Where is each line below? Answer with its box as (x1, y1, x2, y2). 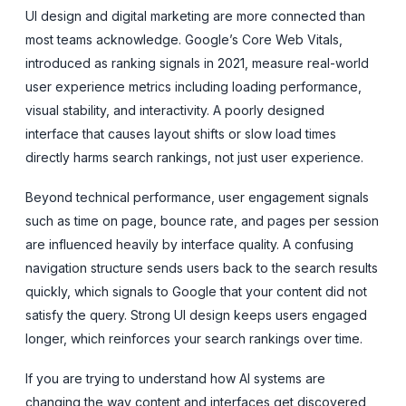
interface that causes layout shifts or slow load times (25, 125, 336, 141)
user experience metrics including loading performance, (25, 78, 362, 94)
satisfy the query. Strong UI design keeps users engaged (25, 306, 367, 323)
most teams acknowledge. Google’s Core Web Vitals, (25, 31, 343, 47)
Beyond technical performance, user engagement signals (25, 188, 369, 205)
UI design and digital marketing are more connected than (25, 7, 365, 24)
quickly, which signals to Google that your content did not (25, 283, 367, 299)
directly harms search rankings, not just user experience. (25, 149, 363, 165)
